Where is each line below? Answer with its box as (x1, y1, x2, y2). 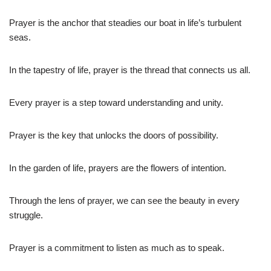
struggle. (9, 209, 43, 220)
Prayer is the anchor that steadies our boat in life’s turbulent (9, 17, 241, 28)
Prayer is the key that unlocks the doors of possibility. (9, 129, 218, 140)
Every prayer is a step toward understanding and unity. (9, 97, 223, 108)
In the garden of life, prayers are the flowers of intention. (9, 162, 226, 173)
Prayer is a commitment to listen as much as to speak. (9, 242, 224, 253)
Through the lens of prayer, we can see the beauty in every (9, 195, 240, 206)
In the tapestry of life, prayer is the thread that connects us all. (9, 64, 250, 75)
